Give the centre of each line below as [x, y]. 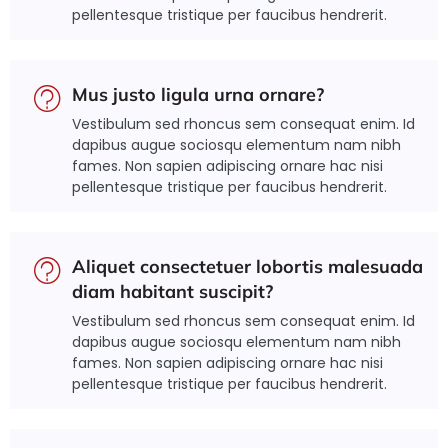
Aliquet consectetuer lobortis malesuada [247, 266]
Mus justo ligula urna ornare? [198, 94]
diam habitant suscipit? [172, 291]
